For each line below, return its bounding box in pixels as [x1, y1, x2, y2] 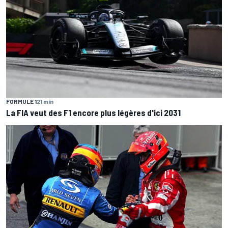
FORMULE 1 [6, 97, 37, 105]
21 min [37, 97, 53, 105]
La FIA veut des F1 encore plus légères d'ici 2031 [6, 107, 181, 118]
